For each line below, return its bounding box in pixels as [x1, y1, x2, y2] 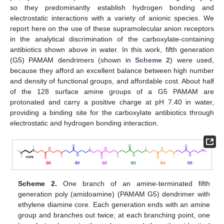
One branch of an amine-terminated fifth [57, 179, 210, 187]
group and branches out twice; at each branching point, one [18, 210, 210, 219]
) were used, [170, 55, 214, 64]
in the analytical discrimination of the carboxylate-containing [10, 34, 214, 43]
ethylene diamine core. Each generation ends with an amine [18, 200, 210, 208]
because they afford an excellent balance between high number [10, 66, 214, 74]
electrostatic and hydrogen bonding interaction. [10, 118, 158, 127]
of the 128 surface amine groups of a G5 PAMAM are [10, 87, 214, 95]
